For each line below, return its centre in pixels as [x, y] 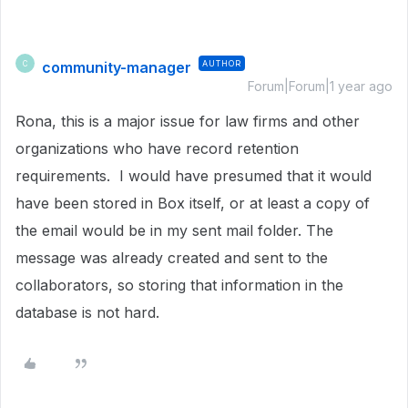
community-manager [117, 67]
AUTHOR [222, 63]
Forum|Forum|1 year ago [320, 86]
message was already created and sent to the [172, 258]
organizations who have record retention [157, 148]
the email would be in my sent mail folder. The [174, 230]
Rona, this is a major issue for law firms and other [188, 121]
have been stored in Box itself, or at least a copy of [193, 203]
